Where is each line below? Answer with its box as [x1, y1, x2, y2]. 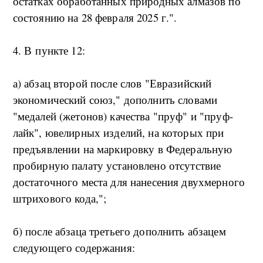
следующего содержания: [12, 240, 135, 255]
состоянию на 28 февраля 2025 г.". [12, 10, 177, 25]
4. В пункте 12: [12, 43, 85, 58]
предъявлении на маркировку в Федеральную [12, 141, 232, 157]
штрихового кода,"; [12, 191, 107, 206]
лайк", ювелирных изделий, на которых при [12, 125, 224, 140]
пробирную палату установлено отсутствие [12, 158, 221, 173]
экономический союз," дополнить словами [12, 92, 218, 107]
